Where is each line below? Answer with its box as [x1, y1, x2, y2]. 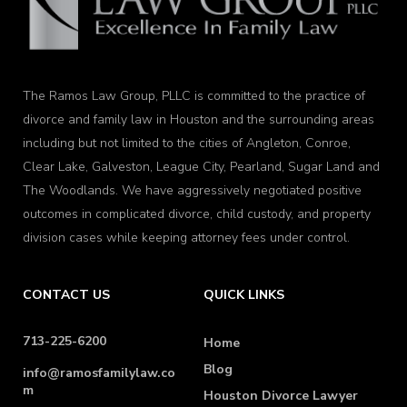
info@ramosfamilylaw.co [23, 364, 175, 382]
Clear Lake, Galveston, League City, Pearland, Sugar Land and [23, 158, 380, 176]
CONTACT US [23, 286, 110, 304]
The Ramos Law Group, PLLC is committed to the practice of [23, 87, 365, 105]
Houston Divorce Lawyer [203, 387, 358, 405]
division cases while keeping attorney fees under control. [23, 229, 350, 247]
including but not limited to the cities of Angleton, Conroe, [23, 134, 351, 153]
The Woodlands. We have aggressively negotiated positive [23, 182, 362, 200]
